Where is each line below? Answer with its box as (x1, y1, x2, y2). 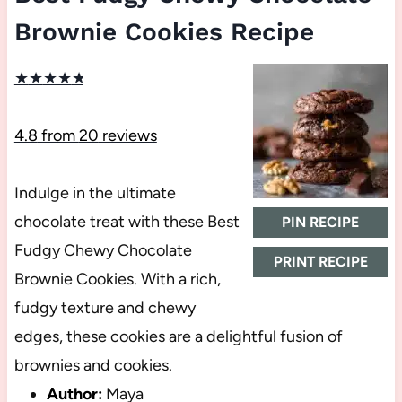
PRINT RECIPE (273, 253, 368, 271)
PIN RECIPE (282, 214, 360, 232)
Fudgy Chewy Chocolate (13, 240, 192, 261)
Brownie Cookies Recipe (13, 17, 314, 48)
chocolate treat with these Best (13, 212, 240, 232)
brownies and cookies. (13, 355, 172, 376)
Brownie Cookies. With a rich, (13, 269, 221, 290)
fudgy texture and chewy (13, 298, 196, 319)
